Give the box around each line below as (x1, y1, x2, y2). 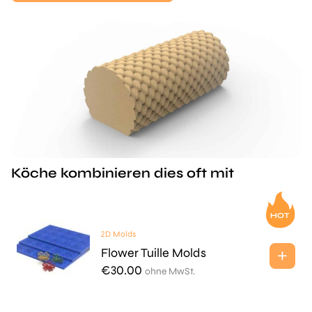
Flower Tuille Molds (100, 245, 206, 260)
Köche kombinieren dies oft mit (11, 164, 234, 182)
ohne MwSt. (144, 265, 195, 277)
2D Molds (100, 229, 136, 239)
